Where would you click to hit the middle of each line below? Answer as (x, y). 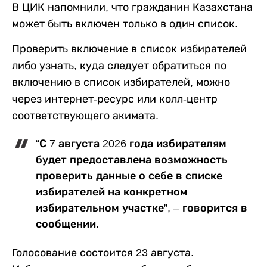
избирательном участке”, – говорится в (142, 208)
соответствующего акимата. (85, 115)
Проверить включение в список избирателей (129, 49)
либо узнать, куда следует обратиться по (119, 65)
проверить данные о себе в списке (129, 176)
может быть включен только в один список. (125, 24)
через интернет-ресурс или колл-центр (115, 99)
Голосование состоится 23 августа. (103, 252)
